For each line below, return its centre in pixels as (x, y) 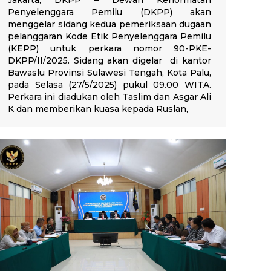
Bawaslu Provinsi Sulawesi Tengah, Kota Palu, (109, 73)
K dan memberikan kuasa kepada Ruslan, (98, 109)
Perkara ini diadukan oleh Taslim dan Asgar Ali (109, 97)
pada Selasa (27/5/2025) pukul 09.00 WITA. (109, 85)
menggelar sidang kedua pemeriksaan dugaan (109, 24)
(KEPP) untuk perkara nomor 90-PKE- (109, 48)
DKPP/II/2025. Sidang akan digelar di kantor (109, 60)
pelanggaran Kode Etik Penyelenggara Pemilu (109, 36)
